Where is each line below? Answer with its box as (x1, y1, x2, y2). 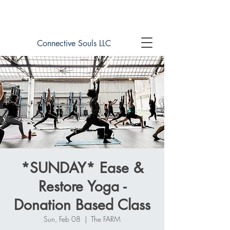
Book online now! (56, 10, 108, 19)
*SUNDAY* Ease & (21, 159, 143, 177)
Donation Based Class (14, 196, 150, 214)
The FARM (91, 214, 121, 224)
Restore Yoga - (38, 177, 126, 196)
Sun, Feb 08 (44, 214, 81, 224)
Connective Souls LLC (37, 38, 111, 49)
